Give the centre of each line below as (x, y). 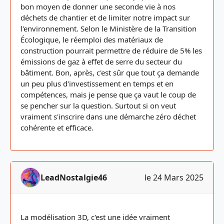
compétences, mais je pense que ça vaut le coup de (108, 94)
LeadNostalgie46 (74, 177)
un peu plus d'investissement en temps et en (97, 83)
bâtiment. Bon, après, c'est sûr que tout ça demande (110, 72)
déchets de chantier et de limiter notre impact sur (105, 17)
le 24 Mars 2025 (174, 177)
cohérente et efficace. (57, 127)
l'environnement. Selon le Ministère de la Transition (108, 28)
